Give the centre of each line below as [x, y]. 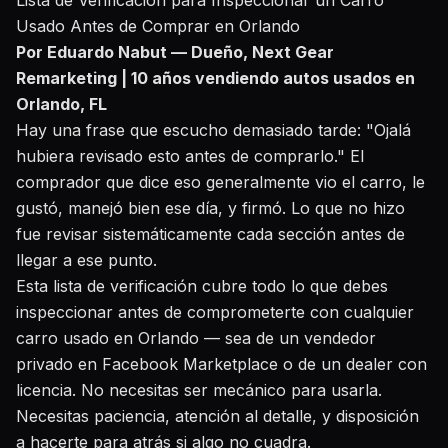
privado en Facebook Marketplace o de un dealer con [221, 364]
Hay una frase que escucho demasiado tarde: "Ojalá [213, 130]
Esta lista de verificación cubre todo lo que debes [202, 286]
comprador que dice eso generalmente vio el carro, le [220, 182]
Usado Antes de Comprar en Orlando [158, 26]
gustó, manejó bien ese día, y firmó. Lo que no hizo [210, 208]
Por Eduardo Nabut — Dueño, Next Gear [175, 52]
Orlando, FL [61, 104]
